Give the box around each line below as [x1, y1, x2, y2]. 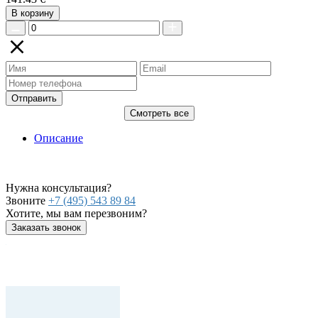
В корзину [21, 8, 54, 19]
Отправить [11, 93, 57, 104]
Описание [34, 132, 83, 145]
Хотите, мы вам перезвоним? [6, 207, 147, 220]
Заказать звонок [11, 222, 81, 234]
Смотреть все [129, 108, 189, 119]
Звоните [6, 194, 48, 207]
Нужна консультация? [6, 182, 111, 194]
